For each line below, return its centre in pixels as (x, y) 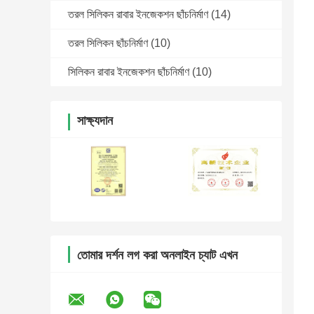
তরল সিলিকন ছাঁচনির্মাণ (108, 43)
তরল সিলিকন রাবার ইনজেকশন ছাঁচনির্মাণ (138, 15)
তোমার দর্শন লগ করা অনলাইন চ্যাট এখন (157, 255)
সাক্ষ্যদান (95, 121)
